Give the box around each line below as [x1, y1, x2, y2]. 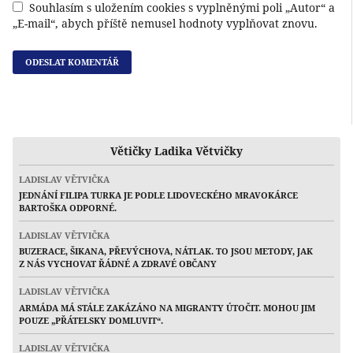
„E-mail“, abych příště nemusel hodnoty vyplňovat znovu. [13, 15, 318, 31]
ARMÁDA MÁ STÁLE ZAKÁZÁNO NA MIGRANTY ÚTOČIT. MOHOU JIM [19, 301, 315, 314]
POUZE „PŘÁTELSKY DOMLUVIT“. [19, 314, 163, 326]
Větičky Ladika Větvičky [110, 143, 243, 158]
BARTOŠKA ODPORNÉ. [19, 201, 117, 214]
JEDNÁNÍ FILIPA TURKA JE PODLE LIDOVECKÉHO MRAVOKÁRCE [19, 188, 298, 201]
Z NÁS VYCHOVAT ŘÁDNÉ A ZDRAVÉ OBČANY [19, 258, 217, 270]
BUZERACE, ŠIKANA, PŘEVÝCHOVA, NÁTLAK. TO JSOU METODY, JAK [19, 245, 313, 258]
